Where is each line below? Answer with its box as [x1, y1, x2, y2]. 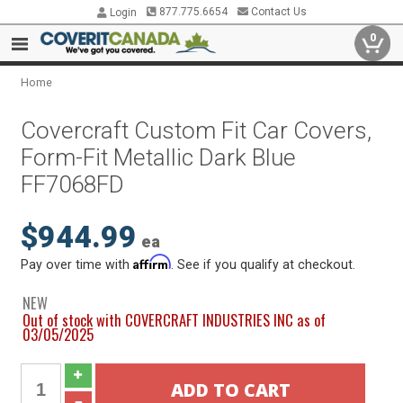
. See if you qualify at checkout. [171, 257, 356, 272]
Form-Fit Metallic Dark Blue [21, 144, 297, 171]
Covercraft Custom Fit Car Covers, [21, 117, 372, 144]
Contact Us [247, 5, 307, 18]
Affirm [133, 255, 172, 270]
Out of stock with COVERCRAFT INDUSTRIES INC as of [22, 309, 327, 331]
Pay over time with [21, 257, 134, 272]
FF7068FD [21, 171, 125, 198]
